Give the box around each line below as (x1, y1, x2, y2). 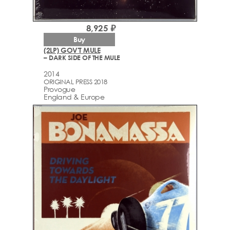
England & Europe (44, 92, 104, 101)
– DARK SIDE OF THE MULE (44, 53, 120, 62)
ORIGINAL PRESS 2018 (44, 77, 107, 86)
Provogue (44, 84, 75, 93)
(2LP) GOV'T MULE (44, 46, 100, 55)
